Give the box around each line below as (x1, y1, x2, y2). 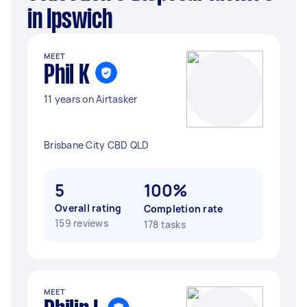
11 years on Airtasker (44, 93, 138, 106)
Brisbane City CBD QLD (44, 138, 149, 151)
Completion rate (143, 202, 223, 215)
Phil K (44, 64, 90, 88)
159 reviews (55, 217, 108, 230)
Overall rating (55, 201, 122, 214)
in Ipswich (27, 8, 112, 33)
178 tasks (143, 218, 186, 231)
